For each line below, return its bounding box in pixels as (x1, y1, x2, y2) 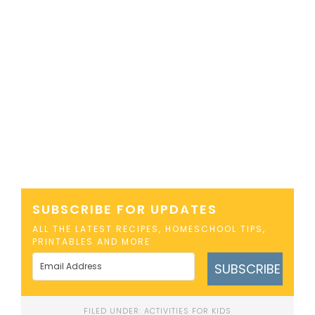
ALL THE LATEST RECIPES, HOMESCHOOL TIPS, (32, 222, 266, 235)
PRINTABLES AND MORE (32, 235, 150, 247)
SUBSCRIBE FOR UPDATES (32, 200, 217, 218)
